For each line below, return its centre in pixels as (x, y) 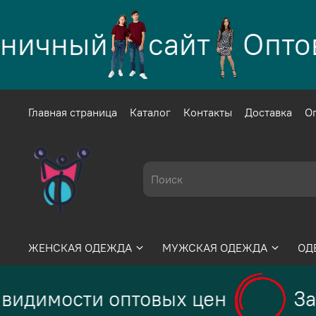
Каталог (150, 113)
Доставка (268, 113)
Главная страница (73, 113)
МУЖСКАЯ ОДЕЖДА (215, 247)
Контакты (208, 113)
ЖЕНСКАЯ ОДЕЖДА (80, 247)
